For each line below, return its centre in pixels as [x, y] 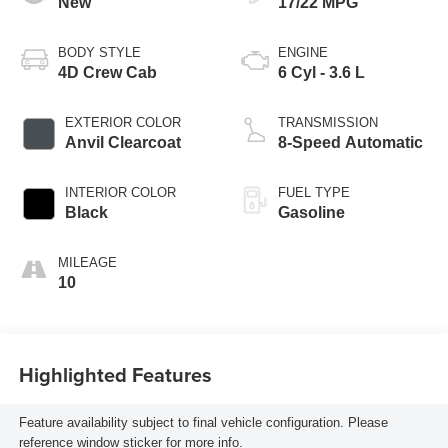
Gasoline [311, 213]
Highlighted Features [115, 374]
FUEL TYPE [314, 193]
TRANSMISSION [328, 123]
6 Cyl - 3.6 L [321, 73]
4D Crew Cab [107, 73]
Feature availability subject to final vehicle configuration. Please [203, 423]
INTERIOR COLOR [120, 193]
